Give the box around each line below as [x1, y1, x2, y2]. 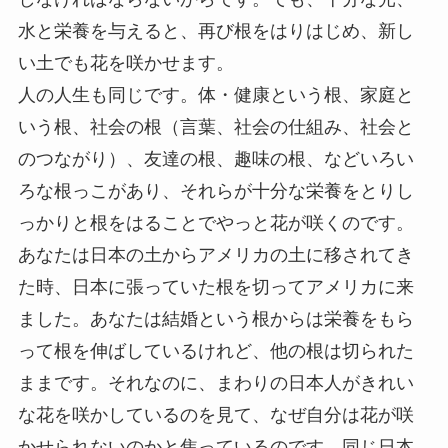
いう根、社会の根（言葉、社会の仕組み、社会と [17, 117, 414, 138]
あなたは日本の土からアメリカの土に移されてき [17, 245, 414, 266]
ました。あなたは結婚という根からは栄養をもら [17, 309, 414, 330]
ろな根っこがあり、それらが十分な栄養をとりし [17, 181, 414, 202]
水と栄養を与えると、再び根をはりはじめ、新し [17, 21, 414, 42]
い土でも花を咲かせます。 [17, 53, 234, 74]
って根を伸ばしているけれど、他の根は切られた [17, 341, 414, 362]
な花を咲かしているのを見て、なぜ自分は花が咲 [17, 405, 414, 426]
